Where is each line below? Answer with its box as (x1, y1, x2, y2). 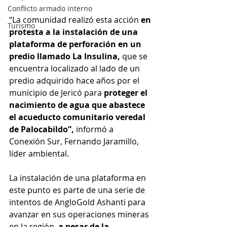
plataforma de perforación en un (9, 39, 143, 50)
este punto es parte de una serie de (9, 184, 147, 196)
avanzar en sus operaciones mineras (9, 209, 151, 220)
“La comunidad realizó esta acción (9, 14, 141, 26)
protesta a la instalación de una (9, 26, 140, 38)
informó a (74, 124, 116, 135)
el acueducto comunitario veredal (9, 111, 147, 123)
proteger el (104, 87, 149, 99)
